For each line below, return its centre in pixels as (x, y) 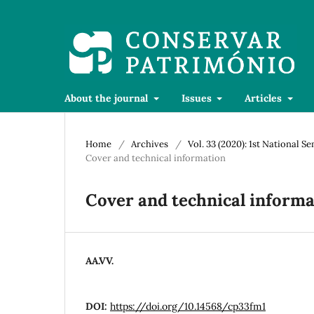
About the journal (108, 98)
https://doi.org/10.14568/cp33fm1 (188, 306)
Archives (150, 144)
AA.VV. (100, 260)
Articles (265, 98)
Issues (198, 98)
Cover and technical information (156, 158)
